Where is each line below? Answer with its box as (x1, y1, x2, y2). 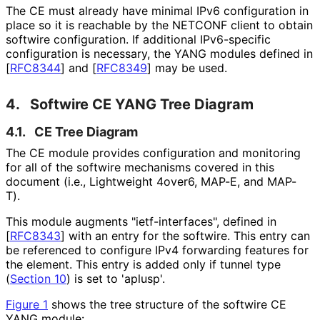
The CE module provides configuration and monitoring (6, 145, 301, 160)
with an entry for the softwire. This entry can (65, 228, 310, 243)
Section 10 (10, 271, 66, 286)
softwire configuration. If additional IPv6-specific (6, 31, 271, 46)
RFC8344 (10, 60, 61, 75)
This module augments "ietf (6, 214, 154, 229)
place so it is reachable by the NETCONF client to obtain (6, 17, 313, 32)
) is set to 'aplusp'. (66, 271, 164, 286)
